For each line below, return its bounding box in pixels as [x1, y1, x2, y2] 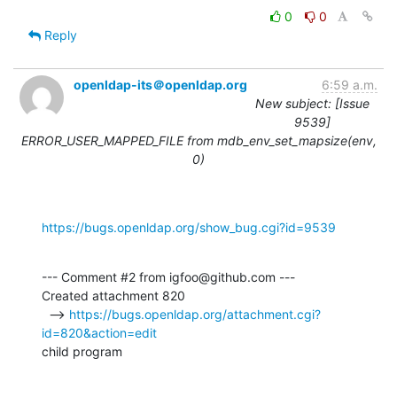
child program [42, 343, 122, 359]
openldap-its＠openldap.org [74, 76, 247, 92]
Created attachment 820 [42, 287, 185, 303]
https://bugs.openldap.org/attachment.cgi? [69, 306, 321, 322]
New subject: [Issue [255, 95, 370, 111]
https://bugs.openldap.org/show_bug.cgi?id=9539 [42, 219, 336, 235]
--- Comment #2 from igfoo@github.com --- [42, 269, 295, 284]
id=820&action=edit [42, 324, 157, 340]
